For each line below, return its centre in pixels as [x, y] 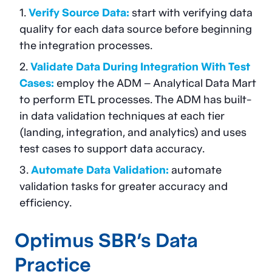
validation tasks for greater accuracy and [124, 186]
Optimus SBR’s [85, 240]
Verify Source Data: [79, 12]
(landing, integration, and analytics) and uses [133, 132]
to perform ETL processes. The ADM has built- [135, 99]
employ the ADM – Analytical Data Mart [155, 83]
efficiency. [46, 202]
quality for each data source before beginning [136, 29]
